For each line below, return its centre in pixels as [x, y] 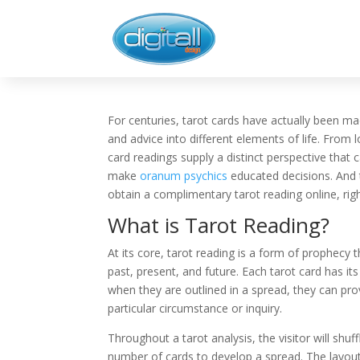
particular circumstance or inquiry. [195, 308]
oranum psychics [184, 175]
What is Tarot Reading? [219, 225]
